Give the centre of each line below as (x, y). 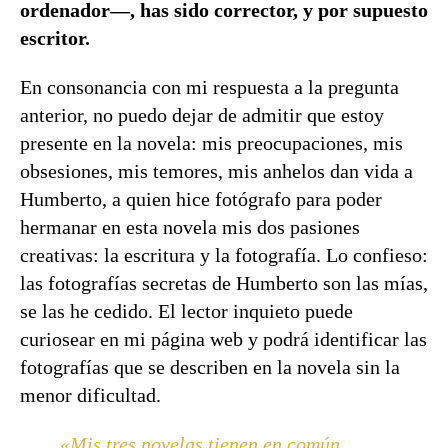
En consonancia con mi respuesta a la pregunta (209, 87)
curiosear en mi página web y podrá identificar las (223, 339)
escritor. (55, 38)
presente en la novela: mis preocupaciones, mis (211, 143)
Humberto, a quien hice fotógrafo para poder (201, 199)
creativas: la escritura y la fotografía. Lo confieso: (224, 255)
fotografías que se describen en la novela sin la (210, 367)
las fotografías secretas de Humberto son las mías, (224, 283)
